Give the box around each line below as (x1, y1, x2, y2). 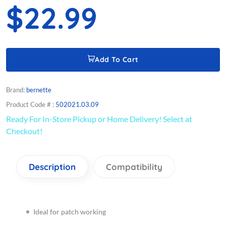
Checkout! (6, 126, 42, 136)
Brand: (6, 86, 26, 94)
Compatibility (106, 161, 162, 173)
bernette (26, 86, 51, 94)
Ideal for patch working (33, 207, 106, 216)
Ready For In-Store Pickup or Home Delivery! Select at (6, 114, 192, 124)
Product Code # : (6, 100, 55, 109)
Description (29, 161, 76, 173)
